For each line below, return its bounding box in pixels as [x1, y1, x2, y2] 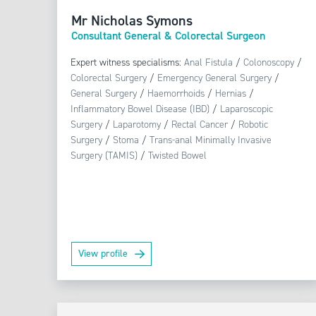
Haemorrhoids [147, 87, 205, 101]
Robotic [238, 118, 269, 132]
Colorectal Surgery [71, 71, 147, 85]
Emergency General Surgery [157, 71, 272, 85]
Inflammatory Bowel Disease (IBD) [71, 102, 210, 116]
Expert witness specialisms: [71, 56, 185, 70]
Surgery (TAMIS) [71, 149, 138, 163]
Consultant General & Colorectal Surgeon [71, 28, 265, 44]
